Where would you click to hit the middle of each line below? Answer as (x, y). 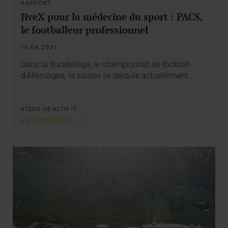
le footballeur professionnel (85, 30)
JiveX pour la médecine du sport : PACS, (112, 16)
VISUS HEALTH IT (49, 109)
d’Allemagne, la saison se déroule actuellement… (107, 76)
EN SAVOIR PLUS (49, 121)
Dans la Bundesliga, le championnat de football (106, 65)
